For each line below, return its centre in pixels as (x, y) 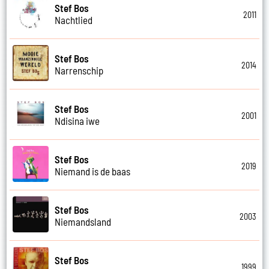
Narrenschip (79, 70)
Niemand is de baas (93, 171)
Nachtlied (74, 20)
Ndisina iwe (77, 120)
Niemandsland (83, 221)
